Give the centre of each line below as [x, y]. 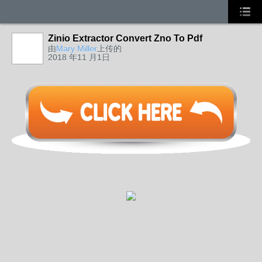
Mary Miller [77, 49]
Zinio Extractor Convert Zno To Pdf [125, 38]
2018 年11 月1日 [79, 57]
